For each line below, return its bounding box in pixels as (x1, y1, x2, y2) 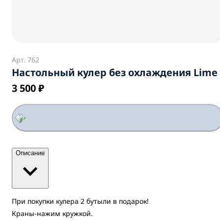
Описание (16, 149, 45, 157)
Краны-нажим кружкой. (12, 209, 93, 219)
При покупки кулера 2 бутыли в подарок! (12, 196, 151, 206)
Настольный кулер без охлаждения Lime (12, 66, 218, 79)
